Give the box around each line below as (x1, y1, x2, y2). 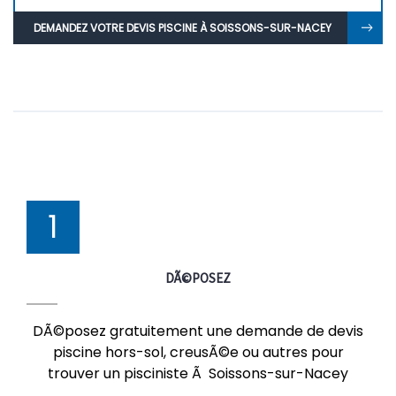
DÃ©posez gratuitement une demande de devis (33, 321, 363, 341)
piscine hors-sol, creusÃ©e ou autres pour (52, 342, 344, 362)
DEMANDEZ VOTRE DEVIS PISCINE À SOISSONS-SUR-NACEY (34, 20, 331, 35)
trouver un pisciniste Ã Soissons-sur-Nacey (48, 363, 348, 384)
